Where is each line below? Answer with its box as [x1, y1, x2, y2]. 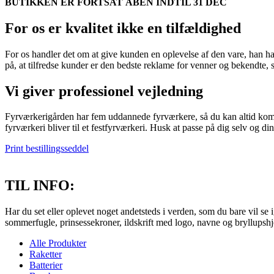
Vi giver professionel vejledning [5, 83, 203, 99]
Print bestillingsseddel [5, 143, 89, 154]
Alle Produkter [29, 238, 86, 249]
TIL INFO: [5, 177, 75, 194]
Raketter [29, 249, 62, 260]
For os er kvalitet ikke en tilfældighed [5, 20, 241, 36]
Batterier [29, 260, 62, 271]
